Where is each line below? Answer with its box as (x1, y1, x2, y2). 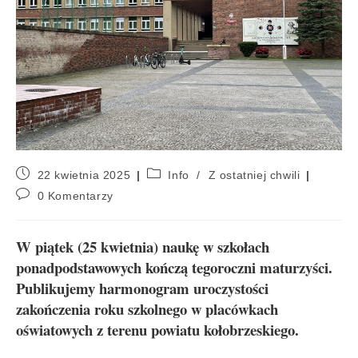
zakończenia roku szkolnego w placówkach (16, 297, 278, 320)
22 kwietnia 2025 (37, 168, 131, 181)
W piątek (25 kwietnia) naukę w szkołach (16, 235, 269, 257)
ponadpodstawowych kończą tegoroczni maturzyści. (16, 256, 332, 278)
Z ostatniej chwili (208, 168, 300, 181)
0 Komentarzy (37, 189, 113, 202)
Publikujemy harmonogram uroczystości (16, 276, 268, 299)
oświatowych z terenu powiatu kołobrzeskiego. (16, 318, 299, 340)
